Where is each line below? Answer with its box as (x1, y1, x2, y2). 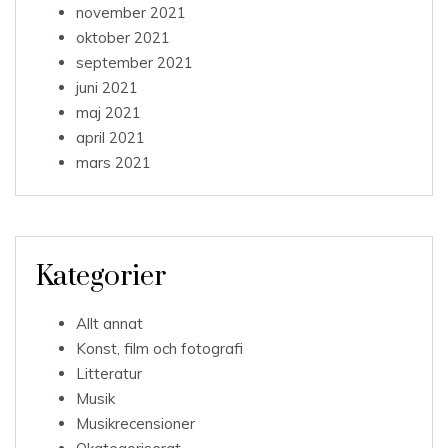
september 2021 (76, 53, 193, 73)
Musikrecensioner (76, 414, 195, 434)
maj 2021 (76, 103, 141, 123)
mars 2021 (76, 153, 151, 173)
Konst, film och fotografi (76, 339, 243, 359)
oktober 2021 (76, 28, 170, 48)
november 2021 (76, 3, 186, 23)
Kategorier (36, 259, 166, 295)
